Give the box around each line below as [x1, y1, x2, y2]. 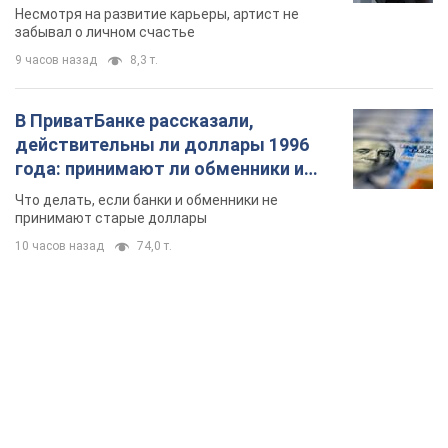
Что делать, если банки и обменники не [15, 191, 278, 208]
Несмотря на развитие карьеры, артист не [15, 5, 299, 22]
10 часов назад [15, 238, 104, 253]
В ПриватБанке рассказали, [15, 109, 254, 131]
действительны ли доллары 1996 [15, 133, 309, 155]
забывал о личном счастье [15, 23, 195, 40]
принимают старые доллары [15, 209, 207, 226]
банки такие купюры [15, 181, 194, 203]
